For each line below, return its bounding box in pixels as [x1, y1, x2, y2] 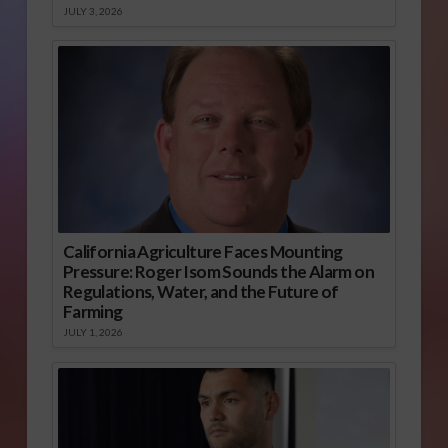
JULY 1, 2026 [62, 326, 123, 339]
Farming [62, 301, 123, 323]
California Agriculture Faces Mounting [62, 241, 343, 263]
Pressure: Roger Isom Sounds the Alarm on [62, 261, 375, 283]
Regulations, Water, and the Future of [62, 281, 339, 303]
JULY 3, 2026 [62, 4, 123, 17]
